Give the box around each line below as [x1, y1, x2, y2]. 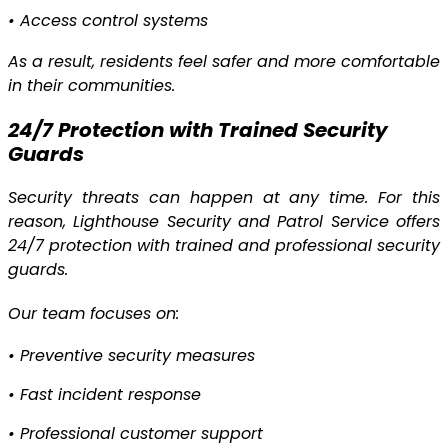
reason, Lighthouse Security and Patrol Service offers [8, 210, 440, 234]
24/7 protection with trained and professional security [8, 234, 440, 258]
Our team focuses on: [8, 302, 179, 326]
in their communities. [8, 74, 175, 98]
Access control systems [20, 9, 208, 33]
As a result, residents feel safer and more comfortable [8, 50, 440, 74]
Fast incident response [20, 383, 201, 407]
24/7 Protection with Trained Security [8, 116, 388, 145]
